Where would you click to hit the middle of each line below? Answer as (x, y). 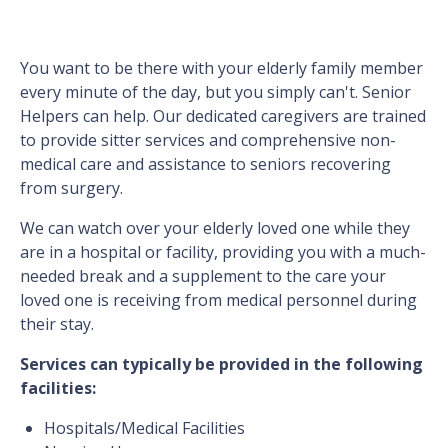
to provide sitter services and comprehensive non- (208, 140)
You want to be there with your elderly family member (221, 68)
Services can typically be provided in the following (221, 364)
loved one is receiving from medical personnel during (218, 300)
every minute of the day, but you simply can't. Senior (215, 92)
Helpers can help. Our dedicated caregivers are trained (223, 116)
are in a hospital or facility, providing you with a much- (223, 252)
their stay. (57, 324)
